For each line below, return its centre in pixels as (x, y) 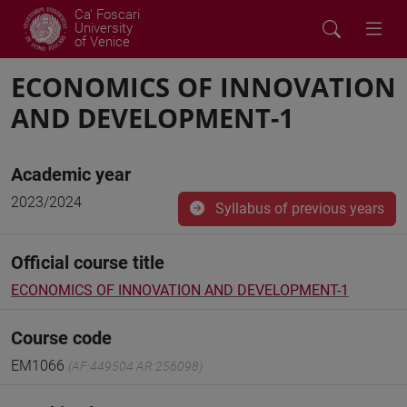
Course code (61, 338)
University (104, 28)
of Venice (102, 42)
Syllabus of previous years (298, 208)
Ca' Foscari (107, 15)
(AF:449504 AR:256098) (135, 366)
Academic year (71, 174)
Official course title (88, 263)
